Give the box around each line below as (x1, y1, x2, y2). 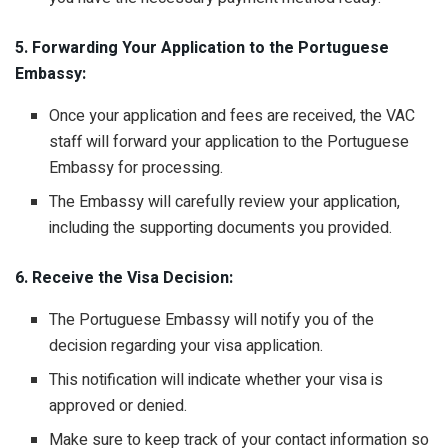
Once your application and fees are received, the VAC (49, 104, 416, 129)
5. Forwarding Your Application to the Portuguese (15, 36, 389, 61)
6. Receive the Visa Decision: (15, 266, 233, 291)
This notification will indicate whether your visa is (49, 368, 384, 393)
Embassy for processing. (49, 156, 228, 181)
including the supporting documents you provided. (49, 216, 393, 241)
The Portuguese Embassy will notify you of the (49, 308, 375, 333)
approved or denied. (49, 394, 192, 419)
